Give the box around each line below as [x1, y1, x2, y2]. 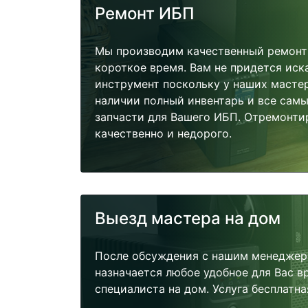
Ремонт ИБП [95, 3, 195, 23]
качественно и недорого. [95, 126, 232, 140]
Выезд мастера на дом [95, 208, 280, 229]
